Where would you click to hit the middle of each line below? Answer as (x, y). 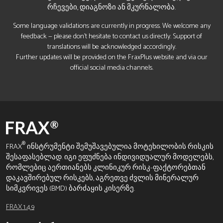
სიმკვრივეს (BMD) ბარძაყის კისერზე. (70, 188)
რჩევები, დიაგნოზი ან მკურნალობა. (111, 8)
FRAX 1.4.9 (20, 207)
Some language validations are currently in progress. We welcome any (111, 26)
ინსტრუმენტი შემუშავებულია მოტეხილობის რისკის (119, 147)
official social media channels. (111, 68)
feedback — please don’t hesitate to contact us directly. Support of (111, 37)
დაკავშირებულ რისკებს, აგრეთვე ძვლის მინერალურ (102, 178)
